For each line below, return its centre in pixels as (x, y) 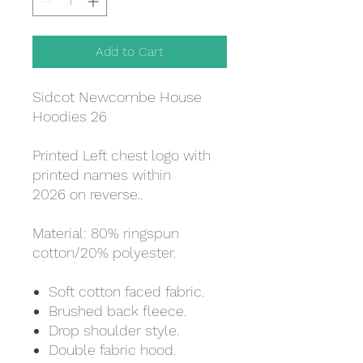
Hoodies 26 (70, 117)
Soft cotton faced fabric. (126, 292)
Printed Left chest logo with (122, 156)
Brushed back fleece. (117, 311)
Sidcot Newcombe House (117, 97)
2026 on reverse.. (88, 194)
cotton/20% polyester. (104, 253)
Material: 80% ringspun (106, 233)
